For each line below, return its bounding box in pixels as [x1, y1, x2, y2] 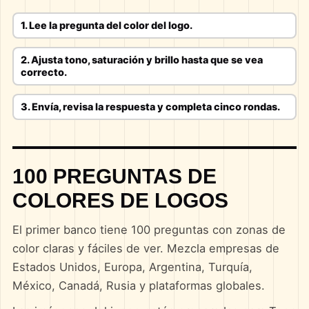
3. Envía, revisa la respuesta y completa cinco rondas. [20, 101, 280, 112]
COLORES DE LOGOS [12, 188, 228, 212]
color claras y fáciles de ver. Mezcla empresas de [12, 241, 279, 255]
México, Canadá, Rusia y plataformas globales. [12, 279, 265, 292]
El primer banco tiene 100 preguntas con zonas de [12, 223, 286, 237]
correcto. [20, 66, 67, 78]
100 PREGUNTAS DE [12, 164, 217, 188]
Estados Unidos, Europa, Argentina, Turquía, [12, 260, 252, 274]
